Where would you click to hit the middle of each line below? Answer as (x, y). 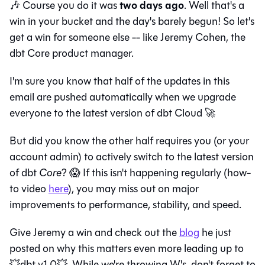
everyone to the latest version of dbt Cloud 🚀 (112, 113)
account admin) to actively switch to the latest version (132, 156)
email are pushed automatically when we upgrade (123, 97)
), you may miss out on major (133, 188)
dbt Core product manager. (72, 53)
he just (215, 232)
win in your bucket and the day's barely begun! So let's (132, 21)
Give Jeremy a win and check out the (94, 232)
